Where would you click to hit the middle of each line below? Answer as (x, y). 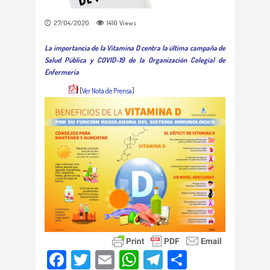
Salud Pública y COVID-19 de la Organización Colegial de (135, 60)
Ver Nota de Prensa (107, 91)
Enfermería (62, 72)
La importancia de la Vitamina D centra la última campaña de (135, 48)
